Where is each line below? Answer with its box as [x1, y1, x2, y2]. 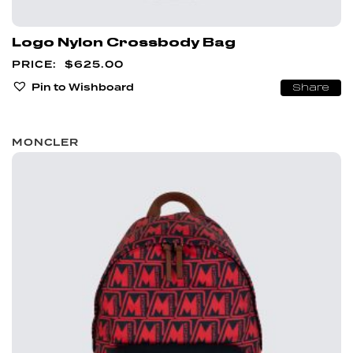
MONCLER [12, 136, 79, 149]
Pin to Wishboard [32, 80, 134, 93]
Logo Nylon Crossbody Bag [12, 35, 236, 50]
